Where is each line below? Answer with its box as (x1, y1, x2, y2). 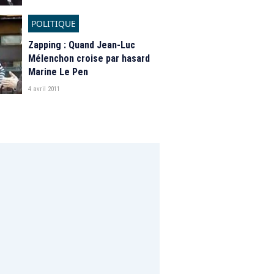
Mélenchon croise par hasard (28, 53, 150, 64)
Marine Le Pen (28, 66, 88, 78)
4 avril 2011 (28, 85, 60, 93)
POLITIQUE (31, 18, 76, 29)
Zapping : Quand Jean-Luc (28, 39, 135, 51)
